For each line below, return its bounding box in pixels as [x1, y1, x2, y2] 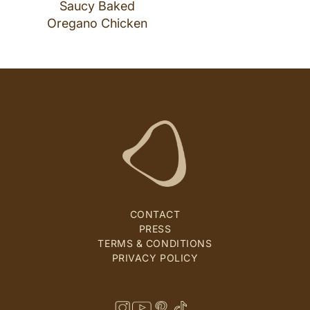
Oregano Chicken [47, 16, 148, 30]
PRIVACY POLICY [111, 252, 199, 264]
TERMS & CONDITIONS [98, 237, 212, 249]
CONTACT [129, 208, 181, 220]
